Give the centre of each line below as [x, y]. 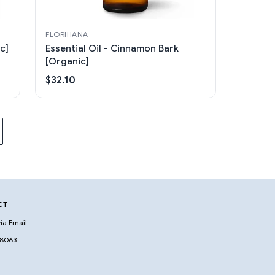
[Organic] [68, 61]
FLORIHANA [67, 34]
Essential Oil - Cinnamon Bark [112, 48]
